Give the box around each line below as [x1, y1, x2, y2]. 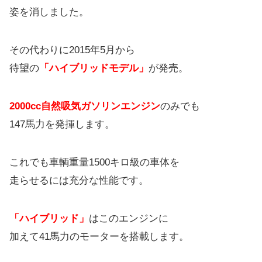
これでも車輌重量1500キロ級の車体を [9, 156, 180, 168]
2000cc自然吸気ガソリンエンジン [9, 100, 160, 112]
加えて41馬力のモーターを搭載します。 [9, 230, 189, 242]
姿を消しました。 [9, 6, 89, 18]
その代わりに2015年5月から [9, 44, 135, 56]
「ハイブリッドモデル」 [39, 62, 149, 74]
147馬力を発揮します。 [9, 118, 115, 130]
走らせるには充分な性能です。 [9, 174, 149, 186]
